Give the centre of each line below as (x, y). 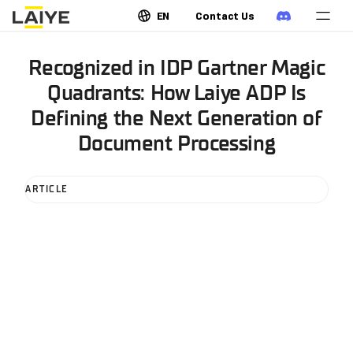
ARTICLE (47, 190)
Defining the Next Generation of (176, 119)
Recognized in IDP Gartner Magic (176, 69)
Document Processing (176, 144)
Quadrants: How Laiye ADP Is (176, 94)
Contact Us (225, 16)
